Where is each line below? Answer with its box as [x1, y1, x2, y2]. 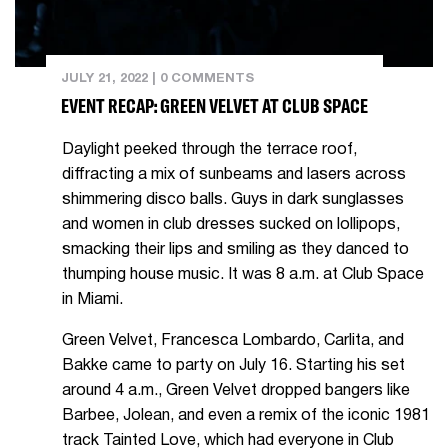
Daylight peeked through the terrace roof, [62, 143, 357, 158]
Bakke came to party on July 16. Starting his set [62, 359, 405, 374]
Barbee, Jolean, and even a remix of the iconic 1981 [62, 409, 430, 424]
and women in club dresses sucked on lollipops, [62, 218, 400, 233]
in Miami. [62, 293, 123, 308]
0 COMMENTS [160, 73, 254, 86]
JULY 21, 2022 [61, 73, 148, 86]
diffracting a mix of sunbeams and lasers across [62, 168, 406, 183]
